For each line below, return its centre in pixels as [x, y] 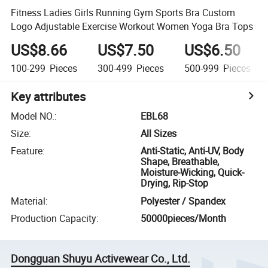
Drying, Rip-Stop [175, 183]
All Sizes [159, 134]
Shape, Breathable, [180, 162]
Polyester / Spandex [183, 201]
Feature [27, 151]
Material [28, 201]
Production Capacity [54, 219]
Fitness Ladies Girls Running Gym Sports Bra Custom [123, 12]
